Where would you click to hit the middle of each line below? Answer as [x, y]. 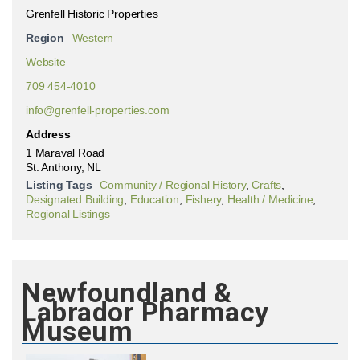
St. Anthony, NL [63, 167]
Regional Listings [68, 213]
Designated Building [75, 199]
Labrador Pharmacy [145, 311]
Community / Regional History [173, 184]
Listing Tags [59, 184]
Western [93, 37]
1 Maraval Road [65, 152]
